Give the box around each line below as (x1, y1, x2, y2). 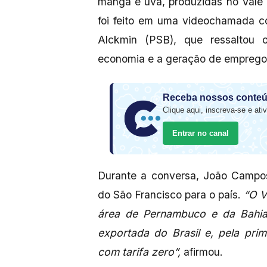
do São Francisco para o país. (98, 188, 244, 201)
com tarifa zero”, (98, 246, 181, 259)
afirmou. (181, 246, 223, 259)
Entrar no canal (172, 129, 229, 138)
